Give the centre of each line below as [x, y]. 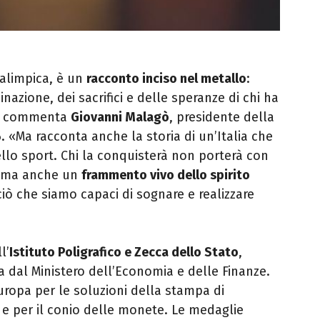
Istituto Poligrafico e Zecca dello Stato [124, 252]
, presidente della [222, 117]
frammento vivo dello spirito [166, 175]
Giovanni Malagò [120, 117]
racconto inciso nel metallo [166, 79]
